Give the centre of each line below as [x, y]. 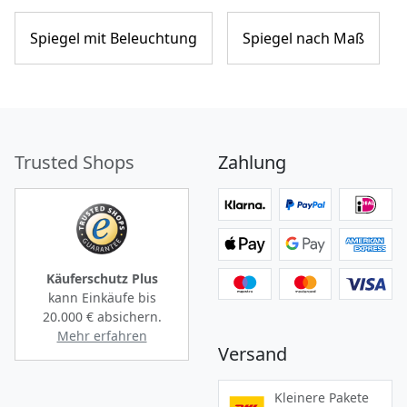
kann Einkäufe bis [102, 297]
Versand [253, 354]
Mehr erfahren [102, 335]
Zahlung [252, 162]
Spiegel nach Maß [303, 38]
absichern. [127, 316]
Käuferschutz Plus [102, 278]
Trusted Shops [74, 162]
